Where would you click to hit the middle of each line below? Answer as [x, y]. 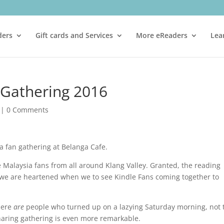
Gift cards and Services [74, 35]
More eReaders [162, 35]
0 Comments [28, 110]
